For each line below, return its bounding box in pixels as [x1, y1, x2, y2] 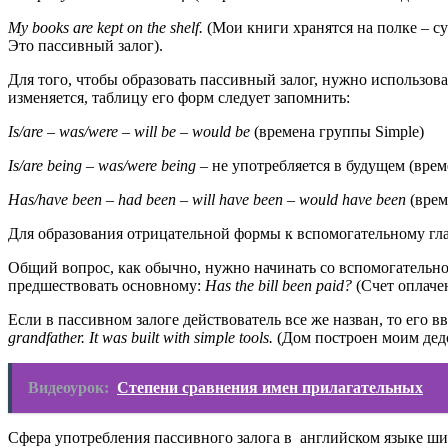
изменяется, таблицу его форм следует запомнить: [8, 88, 350, 106]
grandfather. [8, 328, 89, 346]
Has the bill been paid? [205, 276, 352, 294]
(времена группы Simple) [250, 122, 424, 140]
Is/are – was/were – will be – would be [8, 122, 250, 140]
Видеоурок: [28, 378, 109, 396]
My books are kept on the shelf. [8, 18, 203, 36]
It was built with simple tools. [89, 328, 273, 346]
